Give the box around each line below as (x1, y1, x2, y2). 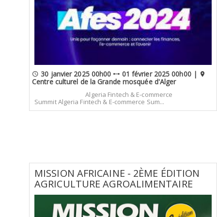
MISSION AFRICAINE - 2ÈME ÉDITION (34, 166, 200, 180)
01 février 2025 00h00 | (120, 69, 200, 78)
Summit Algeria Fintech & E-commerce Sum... (34, 97, 165, 106)
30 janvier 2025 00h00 (39, 69, 113, 78)
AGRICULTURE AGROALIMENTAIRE (34, 177, 193, 190)
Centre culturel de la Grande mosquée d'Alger (32, 77, 176, 86)
